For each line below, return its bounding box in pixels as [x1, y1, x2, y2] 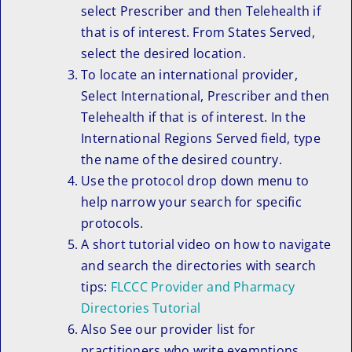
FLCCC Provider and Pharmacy [110, 277, 295, 295]
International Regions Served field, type [81, 129, 321, 147]
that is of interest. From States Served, [81, 23, 315, 41]
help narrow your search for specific [81, 192, 302, 211]
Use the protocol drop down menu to [81, 171, 310, 189]
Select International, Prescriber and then [81, 86, 330, 104]
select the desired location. [81, 44, 246, 62]
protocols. [81, 214, 144, 232]
